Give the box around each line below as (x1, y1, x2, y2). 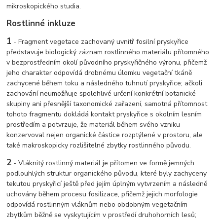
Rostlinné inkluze (6, 17, 76, 29)
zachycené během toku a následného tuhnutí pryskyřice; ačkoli (6, 78, 203, 88)
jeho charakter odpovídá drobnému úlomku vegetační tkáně (6, 68, 192, 77)
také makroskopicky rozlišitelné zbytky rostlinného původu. (6, 140, 191, 150)
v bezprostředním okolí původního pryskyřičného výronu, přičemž (6, 57, 207, 67)
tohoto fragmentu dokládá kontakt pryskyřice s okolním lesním (6, 109, 202, 119)
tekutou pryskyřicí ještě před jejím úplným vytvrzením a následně (6, 179, 208, 188)
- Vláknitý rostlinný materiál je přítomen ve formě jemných (11, 158, 195, 168)
